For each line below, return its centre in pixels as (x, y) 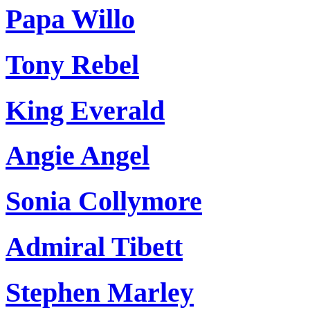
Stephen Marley (100, 292)
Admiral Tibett (94, 246)
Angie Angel (77, 156)
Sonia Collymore (104, 201)
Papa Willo (70, 19)
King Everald (85, 110)
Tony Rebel (72, 65)
